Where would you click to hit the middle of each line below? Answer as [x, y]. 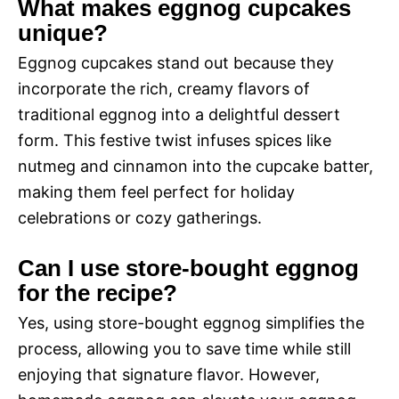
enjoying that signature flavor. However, [169, 375]
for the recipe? [98, 293]
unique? [63, 33]
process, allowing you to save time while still [184, 349]
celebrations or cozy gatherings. [140, 218]
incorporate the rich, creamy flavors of [164, 89]
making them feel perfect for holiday [156, 192]
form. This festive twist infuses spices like [175, 141]
